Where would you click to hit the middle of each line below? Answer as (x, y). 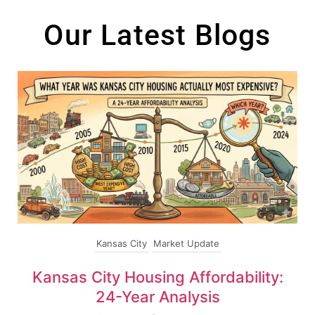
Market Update (186, 244)
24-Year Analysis (157, 297)
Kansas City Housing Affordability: (157, 277)
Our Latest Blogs (157, 35)
